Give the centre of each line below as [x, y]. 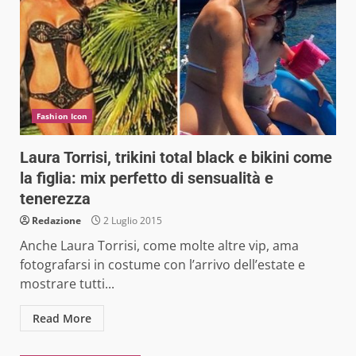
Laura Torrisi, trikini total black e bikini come [176, 157]
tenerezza [55, 198]
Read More [62, 318]
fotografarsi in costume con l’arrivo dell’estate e [163, 264]
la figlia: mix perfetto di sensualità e [147, 178]
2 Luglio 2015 [132, 220]
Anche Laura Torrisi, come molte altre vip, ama [159, 245]
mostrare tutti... [67, 283]
